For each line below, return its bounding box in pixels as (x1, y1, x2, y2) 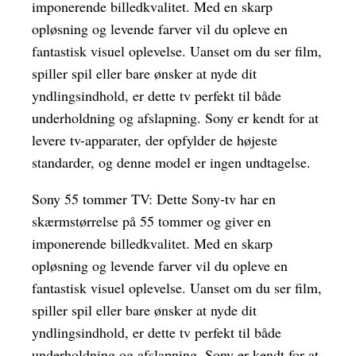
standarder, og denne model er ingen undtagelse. (32, 153, 311, 172)
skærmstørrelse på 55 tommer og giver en (32, 211, 271, 231)
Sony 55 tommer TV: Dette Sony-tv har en (32, 189, 276, 209)
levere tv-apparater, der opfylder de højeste (32, 130, 277, 150)
